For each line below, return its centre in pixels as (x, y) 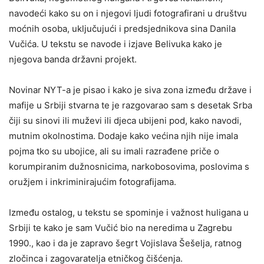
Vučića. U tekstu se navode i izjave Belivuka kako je (115, 44)
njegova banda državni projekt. (73, 60)
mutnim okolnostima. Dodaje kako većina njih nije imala (123, 136)
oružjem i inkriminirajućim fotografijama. (93, 182)
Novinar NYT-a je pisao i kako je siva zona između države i (130, 90)
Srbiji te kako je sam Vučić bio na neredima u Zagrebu (121, 228)
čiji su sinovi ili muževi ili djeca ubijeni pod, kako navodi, (125, 121)
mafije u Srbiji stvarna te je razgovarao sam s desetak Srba (131, 105)
